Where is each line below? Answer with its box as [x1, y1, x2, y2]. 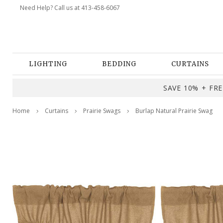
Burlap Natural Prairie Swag [135, 107, 213, 115]
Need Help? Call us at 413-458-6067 [20, 3, 120, 12]
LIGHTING [29, 60, 67, 68]
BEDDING [102, 60, 136, 68]
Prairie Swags [83, 107, 120, 115]
